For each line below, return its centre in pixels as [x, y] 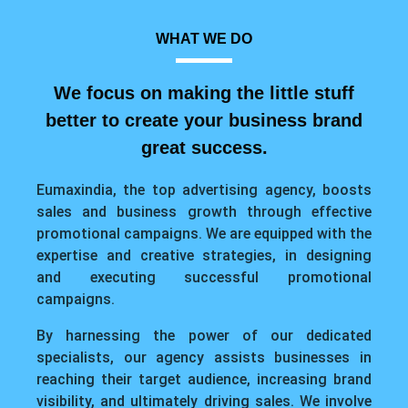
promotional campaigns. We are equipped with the [204, 234]
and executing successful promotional [204, 278]
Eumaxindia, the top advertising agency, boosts [204, 190]
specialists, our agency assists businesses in [204, 358]
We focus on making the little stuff [204, 93]
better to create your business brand [204, 121]
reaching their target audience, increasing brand [204, 380]
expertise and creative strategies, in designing [204, 256]
